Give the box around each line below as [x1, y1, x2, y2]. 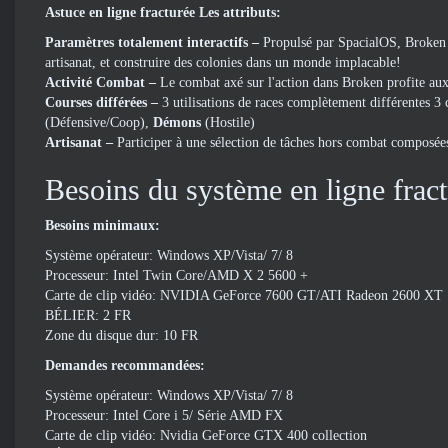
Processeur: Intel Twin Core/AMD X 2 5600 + [45, 268, 308, 283]
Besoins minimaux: [45, 218, 160, 233]
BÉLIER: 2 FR [45, 308, 131, 323]
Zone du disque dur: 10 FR [45, 328, 198, 343]
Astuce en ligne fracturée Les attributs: [45, 5, 281, 20]
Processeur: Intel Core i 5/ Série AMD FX [45, 408, 283, 423]
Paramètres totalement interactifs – [45, 35, 263, 50]
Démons [153, 115, 205, 130]
